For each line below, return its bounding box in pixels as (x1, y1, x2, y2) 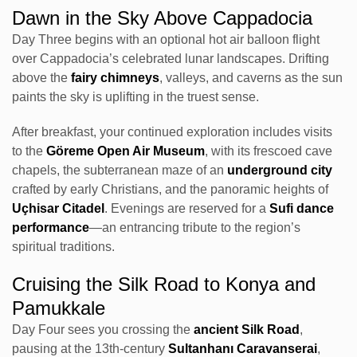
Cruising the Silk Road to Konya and (12, 273, 316, 296)
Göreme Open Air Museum (46, 144, 205, 159)
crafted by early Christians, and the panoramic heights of (12, 182, 328, 197)
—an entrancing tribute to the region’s (89, 221, 300, 235)
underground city (227, 163, 332, 178)
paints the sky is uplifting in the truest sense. (12, 90, 259, 104)
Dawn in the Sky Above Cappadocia (12, 7, 312, 29)
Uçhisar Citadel (12, 202, 104, 216)
